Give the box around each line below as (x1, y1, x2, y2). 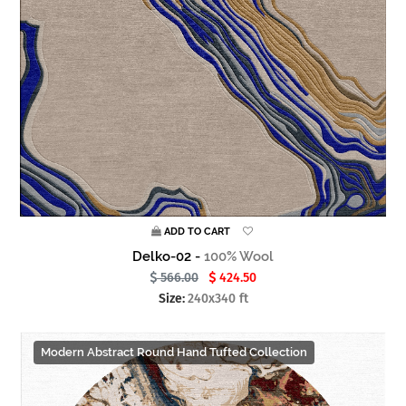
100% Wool (204, 248, 274, 266)
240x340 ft (187, 291, 248, 307)
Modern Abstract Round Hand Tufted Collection (41, 345, 307, 360)
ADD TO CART (163, 226, 230, 238)
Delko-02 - (132, 248, 204, 266)
